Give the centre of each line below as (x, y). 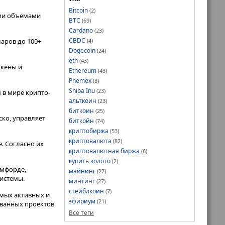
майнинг (82, 171)
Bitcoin (78, 10)
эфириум (82, 201)
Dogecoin (82, 50)
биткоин (81, 110)
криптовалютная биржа (104, 151)
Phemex (80, 80)
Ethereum (83, 70)
